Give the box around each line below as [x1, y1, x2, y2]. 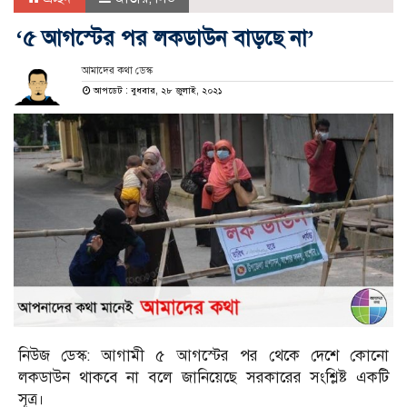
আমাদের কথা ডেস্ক [81, 65, 153, 77]
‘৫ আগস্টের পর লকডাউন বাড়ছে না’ [15, 25, 314, 53]
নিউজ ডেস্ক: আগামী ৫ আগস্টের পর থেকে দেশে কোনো [18, 346, 389, 366]
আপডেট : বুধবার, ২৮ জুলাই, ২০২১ [90, 84, 223, 97]
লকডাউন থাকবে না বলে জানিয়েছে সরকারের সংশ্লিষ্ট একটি [18, 368, 389, 388]
